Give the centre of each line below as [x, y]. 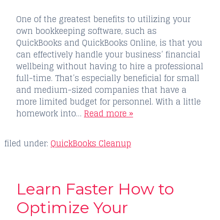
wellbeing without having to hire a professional [110, 66]
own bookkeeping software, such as [86, 31]
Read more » [108, 113]
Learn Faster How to [95, 189]
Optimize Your [72, 207]
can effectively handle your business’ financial [108, 54]
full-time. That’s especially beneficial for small [108, 78]
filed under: [27, 143]
